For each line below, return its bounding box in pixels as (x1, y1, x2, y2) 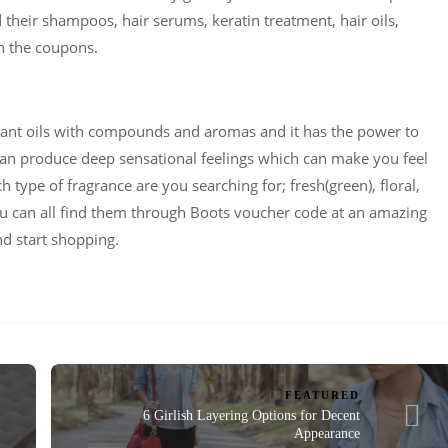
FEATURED (285, 388, 361, 401)
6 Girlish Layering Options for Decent (143, 407, 361, 423)
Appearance (294, 425, 361, 441)
